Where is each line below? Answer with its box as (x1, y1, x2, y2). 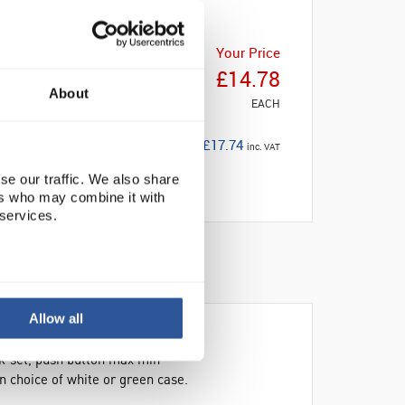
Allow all (29, 310, 84, 326)
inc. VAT (247, 141, 280, 153)
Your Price (216, 43, 280, 61)
